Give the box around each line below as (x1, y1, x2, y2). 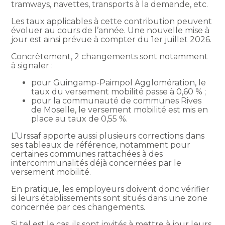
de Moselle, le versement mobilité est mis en (31, 104, 208, 115)
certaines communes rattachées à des (11, 149, 163, 159)
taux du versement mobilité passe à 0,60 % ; (31, 86, 206, 96)
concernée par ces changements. (11, 202, 146, 212)
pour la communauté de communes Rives (31, 95, 202, 105)
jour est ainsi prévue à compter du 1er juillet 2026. (11, 34, 212, 44)
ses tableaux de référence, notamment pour (11, 140, 191, 150)
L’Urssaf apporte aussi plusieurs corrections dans (11, 131, 205, 141)
